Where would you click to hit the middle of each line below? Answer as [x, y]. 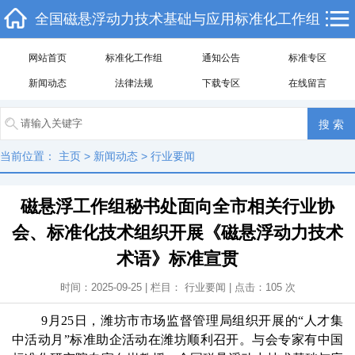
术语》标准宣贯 [177, 259]
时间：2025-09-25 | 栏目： [122, 287]
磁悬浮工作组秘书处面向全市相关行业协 [177, 206]
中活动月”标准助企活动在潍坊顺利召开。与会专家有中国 [177, 340]
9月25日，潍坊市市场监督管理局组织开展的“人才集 [192, 321]
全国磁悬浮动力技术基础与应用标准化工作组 [177, 19]
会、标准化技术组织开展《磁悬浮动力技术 [177, 233]
